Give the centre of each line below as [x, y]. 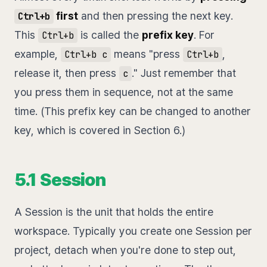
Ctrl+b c [86, 55]
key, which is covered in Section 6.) [100, 131]
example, [38, 54]
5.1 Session [60, 180]
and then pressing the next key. [155, 16]
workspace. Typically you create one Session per [133, 231]
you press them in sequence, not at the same [124, 92]
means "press [147, 54]
